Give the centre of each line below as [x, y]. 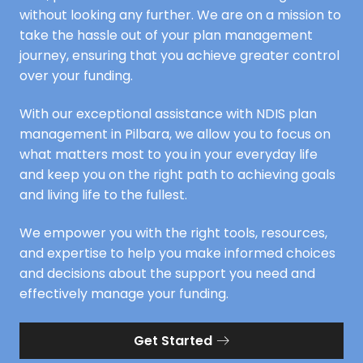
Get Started [173, 340]
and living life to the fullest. [103, 194]
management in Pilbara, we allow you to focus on [175, 134]
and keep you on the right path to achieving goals [177, 174]
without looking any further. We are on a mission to [180, 15]
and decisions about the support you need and [167, 274]
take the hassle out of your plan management [166, 35]
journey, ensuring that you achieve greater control [179, 55]
